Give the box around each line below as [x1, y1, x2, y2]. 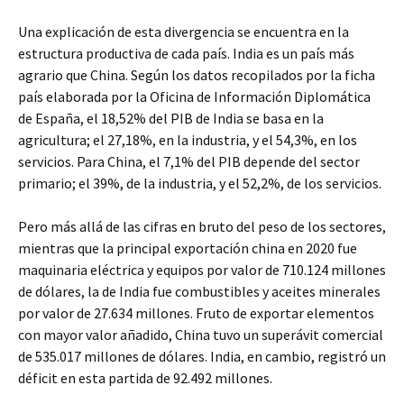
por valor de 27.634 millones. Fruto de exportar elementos [18, 304, 374, 323]
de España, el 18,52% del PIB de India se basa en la [18, 109, 324, 128]
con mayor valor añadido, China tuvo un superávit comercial [18, 326, 383, 344]
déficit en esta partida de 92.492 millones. [18, 369, 272, 388]
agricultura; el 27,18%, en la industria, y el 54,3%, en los [18, 131, 357, 150]
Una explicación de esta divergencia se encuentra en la [18, 23, 349, 41]
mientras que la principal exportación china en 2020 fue [18, 239, 357, 258]
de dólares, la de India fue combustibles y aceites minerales [18, 282, 381, 301]
